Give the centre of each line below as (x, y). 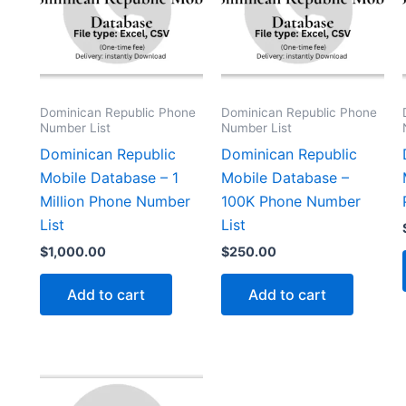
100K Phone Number (290, 202)
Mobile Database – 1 (109, 178)
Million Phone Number (115, 202)
